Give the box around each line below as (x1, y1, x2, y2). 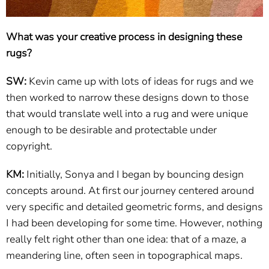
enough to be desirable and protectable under (6, 122, 217, 137)
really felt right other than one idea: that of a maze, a (6, 232, 246, 246)
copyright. (6, 139, 52, 153)
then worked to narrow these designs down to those (6, 90, 249, 104)
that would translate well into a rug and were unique (6, 106, 248, 121)
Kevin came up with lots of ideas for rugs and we (29, 74, 253, 88)
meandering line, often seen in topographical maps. (6, 248, 243, 262)
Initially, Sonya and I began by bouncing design (26, 167, 244, 181)
